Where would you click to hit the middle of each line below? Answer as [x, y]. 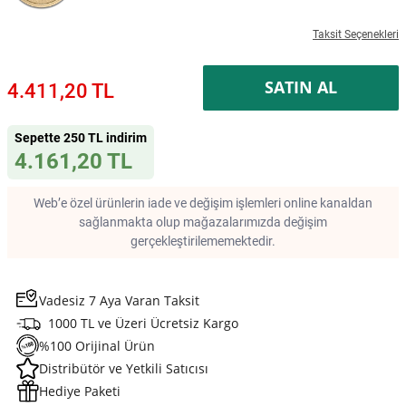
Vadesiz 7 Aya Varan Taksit [119, 300]
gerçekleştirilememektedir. [203, 241]
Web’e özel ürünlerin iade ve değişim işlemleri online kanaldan [203, 203]
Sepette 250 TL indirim [81, 137]
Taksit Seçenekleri [356, 34]
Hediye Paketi [80, 391]
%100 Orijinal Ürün [97, 345]
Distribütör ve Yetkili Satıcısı [124, 368]
